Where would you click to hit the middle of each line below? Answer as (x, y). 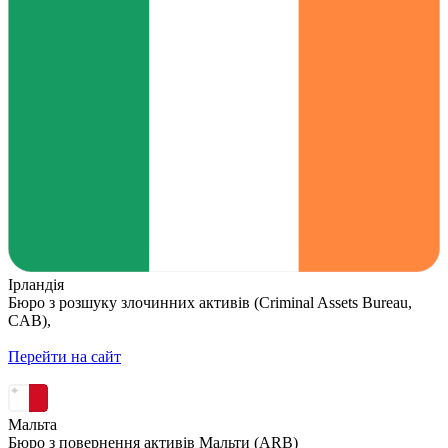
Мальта (32, 425)
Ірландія (36, 285)
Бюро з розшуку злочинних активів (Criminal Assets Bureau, (210, 303)
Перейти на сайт (64, 357)
